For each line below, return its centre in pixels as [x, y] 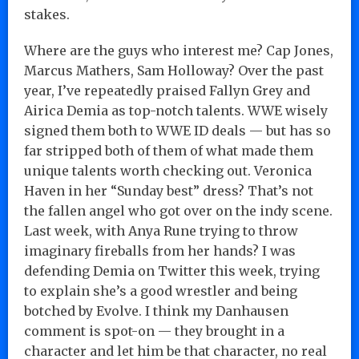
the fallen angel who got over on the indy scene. [178, 210]
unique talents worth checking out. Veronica [168, 170]
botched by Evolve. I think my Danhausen [156, 311]
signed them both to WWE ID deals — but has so [177, 130]
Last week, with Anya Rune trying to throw [161, 230]
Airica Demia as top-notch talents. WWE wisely [176, 110]
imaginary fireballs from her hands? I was [160, 250]
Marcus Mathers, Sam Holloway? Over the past [174, 70]
